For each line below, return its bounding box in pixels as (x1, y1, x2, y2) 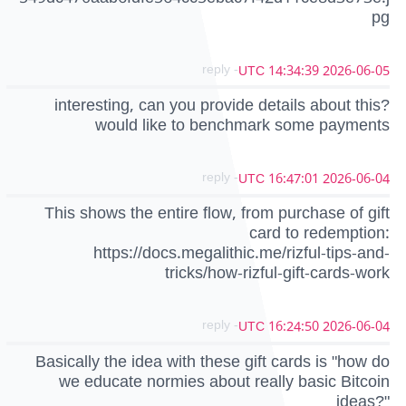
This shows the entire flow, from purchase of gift (44, 196, 390, 231)
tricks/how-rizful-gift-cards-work (165, 256, 390, 291)
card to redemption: (249, 216, 390, 251)
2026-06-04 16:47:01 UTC (323, 165, 390, 193)
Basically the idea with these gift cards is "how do (35, 343, 390, 379)
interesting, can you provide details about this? (54, 88, 390, 122)
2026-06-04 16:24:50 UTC (323, 313, 390, 342)
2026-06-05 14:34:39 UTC (323, 56, 390, 85)
